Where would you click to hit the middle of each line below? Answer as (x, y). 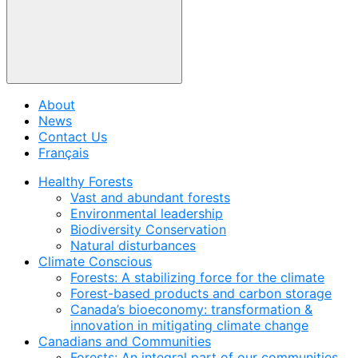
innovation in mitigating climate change (189, 325)
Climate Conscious (95, 261)
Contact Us (73, 137)
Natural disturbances (133, 245)
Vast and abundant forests (150, 197)
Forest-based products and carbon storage (201, 293)
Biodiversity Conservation (148, 229)
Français (64, 153)
